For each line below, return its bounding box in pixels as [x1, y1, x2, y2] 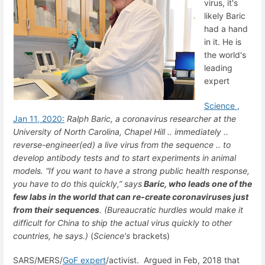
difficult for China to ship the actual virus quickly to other [13, 217, 232, 228]
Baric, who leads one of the [142, 178, 252, 189]
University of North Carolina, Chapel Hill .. [13, 126, 174, 137]
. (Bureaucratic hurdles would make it [99, 204, 243, 215]
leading [204, 63, 232, 73]
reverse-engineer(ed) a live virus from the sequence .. [13, 139, 221, 150]
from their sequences [13, 204, 99, 215]
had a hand [204, 24, 248, 34]
